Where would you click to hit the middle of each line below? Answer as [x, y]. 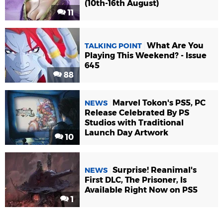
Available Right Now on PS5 [141, 190]
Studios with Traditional [134, 122]
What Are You [175, 45]
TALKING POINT [113, 46]
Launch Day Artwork [126, 132]
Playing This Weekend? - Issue [146, 55]
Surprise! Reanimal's [155, 170]
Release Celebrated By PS [137, 112]
